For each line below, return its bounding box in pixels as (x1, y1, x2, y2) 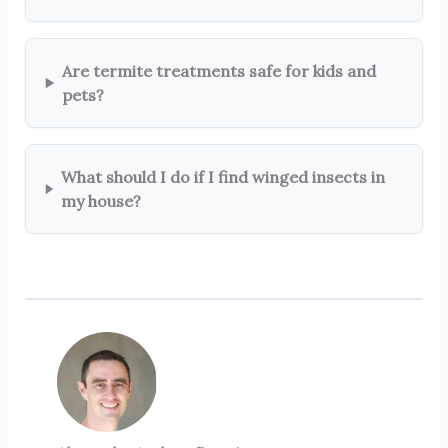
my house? (60, 191, 141, 212)
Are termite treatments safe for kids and (61, 61, 376, 82)
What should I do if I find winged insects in (60, 167, 385, 188)
